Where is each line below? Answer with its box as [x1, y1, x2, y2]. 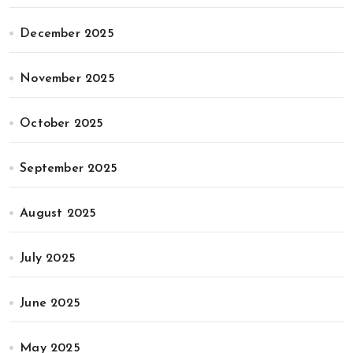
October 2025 [20, 117, 104, 130]
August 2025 [20, 207, 97, 220]
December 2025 [20, 28, 114, 40]
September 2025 [20, 162, 118, 175]
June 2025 [20, 297, 81, 310]
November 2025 [20, 72, 115, 85]
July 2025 [20, 252, 76, 265]
